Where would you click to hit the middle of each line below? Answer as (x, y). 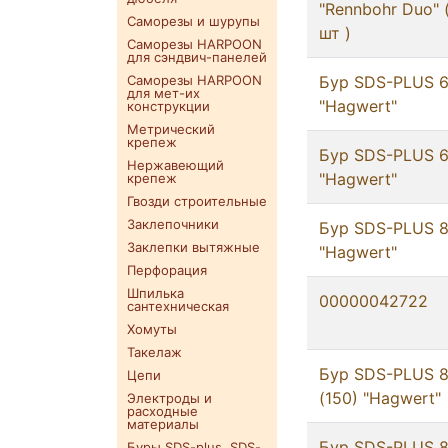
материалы (163, 424)
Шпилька (155, 293)
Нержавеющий (175, 165)
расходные (162, 411)
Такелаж (154, 352)
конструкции (168, 106)
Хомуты (152, 329)
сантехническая (178, 306)
